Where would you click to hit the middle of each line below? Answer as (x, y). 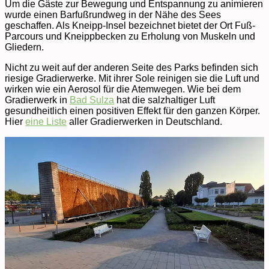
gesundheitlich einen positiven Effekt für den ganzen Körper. (132, 110)
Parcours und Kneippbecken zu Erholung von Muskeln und (130, 36)
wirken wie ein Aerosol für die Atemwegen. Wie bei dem (123, 89)
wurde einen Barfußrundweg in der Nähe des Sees (113, 14)
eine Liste (46, 121)
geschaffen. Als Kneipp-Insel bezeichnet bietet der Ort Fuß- (130, 25)
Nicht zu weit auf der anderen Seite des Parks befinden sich (131, 67)
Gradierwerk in (37, 100)
